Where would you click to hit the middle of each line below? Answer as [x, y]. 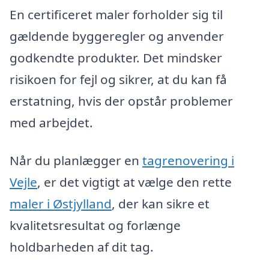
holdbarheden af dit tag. [82, 247]
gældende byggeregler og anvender [117, 36]
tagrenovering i [188, 161]
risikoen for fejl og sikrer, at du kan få [118, 79]
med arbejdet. [51, 122]
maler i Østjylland [61, 204]
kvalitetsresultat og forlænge [95, 225]
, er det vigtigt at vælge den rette [134, 182]
